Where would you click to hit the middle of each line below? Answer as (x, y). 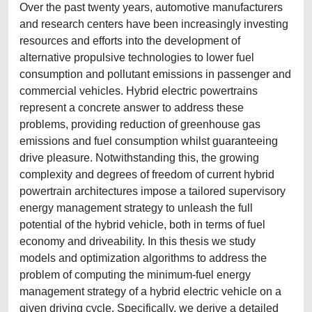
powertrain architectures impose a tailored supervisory (153, 191)
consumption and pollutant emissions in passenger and (155, 74)
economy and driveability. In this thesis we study (138, 241)
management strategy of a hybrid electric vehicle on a (150, 291)
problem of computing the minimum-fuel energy (135, 275)
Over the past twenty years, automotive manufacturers (151, 7)
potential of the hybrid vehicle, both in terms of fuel (142, 225)
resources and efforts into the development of (130, 41)
